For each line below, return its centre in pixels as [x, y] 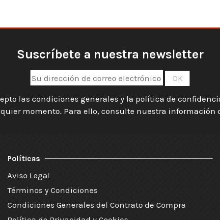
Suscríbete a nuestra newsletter [110, 55]
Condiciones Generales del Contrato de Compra [97, 205]
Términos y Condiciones [53, 190]
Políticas [24, 158]
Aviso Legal [29, 175]
